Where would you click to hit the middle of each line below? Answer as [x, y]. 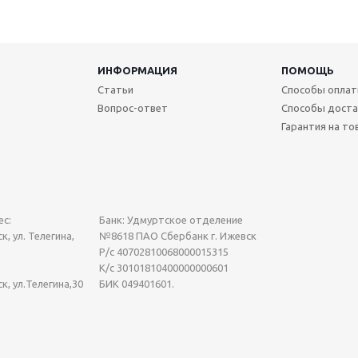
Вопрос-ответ [132, 108]
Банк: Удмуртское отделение [171, 220]
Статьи [115, 89]
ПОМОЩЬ [307, 70]
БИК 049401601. [137, 284]
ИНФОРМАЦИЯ [137, 70]
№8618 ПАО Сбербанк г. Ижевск [178, 236]
